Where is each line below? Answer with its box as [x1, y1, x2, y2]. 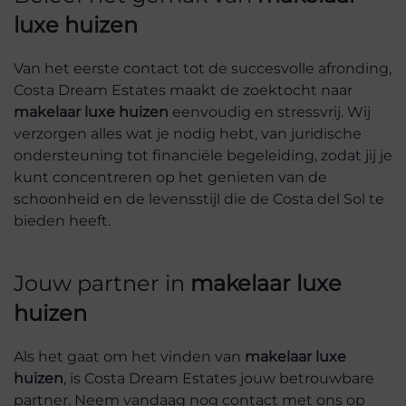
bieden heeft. [14, 212, 111, 229]
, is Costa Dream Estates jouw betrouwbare [63, 370, 374, 387]
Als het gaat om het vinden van [14, 348, 245, 365]
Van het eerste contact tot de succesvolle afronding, [14, 60, 391, 77]
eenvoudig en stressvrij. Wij [169, 103, 371, 121]
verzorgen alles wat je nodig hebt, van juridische [14, 125, 362, 142]
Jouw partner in [14, 270, 190, 296]
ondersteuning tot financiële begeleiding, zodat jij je [14, 147, 392, 164]
